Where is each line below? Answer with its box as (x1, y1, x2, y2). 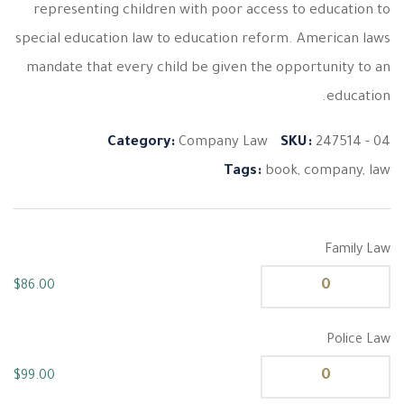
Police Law (326, 334, 390, 348)
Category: (107, 135, 179, 151)
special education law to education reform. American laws (15, 32, 390, 48)
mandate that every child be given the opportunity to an (26, 61, 390, 77)
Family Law (325, 243, 390, 258)
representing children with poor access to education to (33, 4, 390, 19)
